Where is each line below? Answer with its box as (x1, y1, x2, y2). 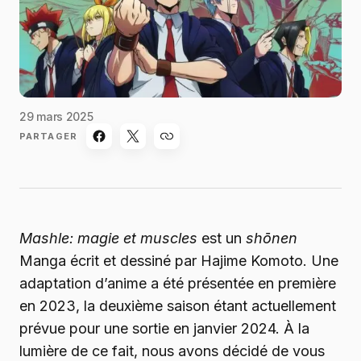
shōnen (246, 230, 297, 247)
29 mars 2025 (19, 110, 93, 124)
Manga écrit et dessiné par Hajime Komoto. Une (19, 252, 338, 270)
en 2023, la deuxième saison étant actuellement (19, 297, 336, 315)
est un (197, 230, 246, 247)
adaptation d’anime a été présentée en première (19, 275, 336, 293)
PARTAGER (19, 130, 77, 142)
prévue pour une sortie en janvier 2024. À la (19, 320, 309, 338)
